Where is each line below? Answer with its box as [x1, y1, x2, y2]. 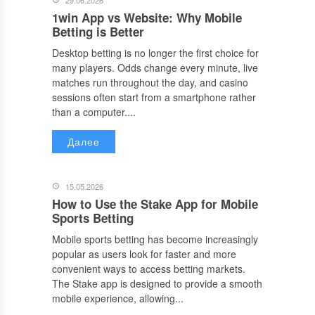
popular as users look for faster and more [52, 247, 236, 262]
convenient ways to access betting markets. [52, 262, 245, 276]
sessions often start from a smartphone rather [52, 90, 256, 105]
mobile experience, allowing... [52, 291, 184, 306]
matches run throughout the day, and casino [52, 75, 248, 90]
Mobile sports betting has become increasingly [52, 232, 258, 247]
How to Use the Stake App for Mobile [52, 195, 258, 213]
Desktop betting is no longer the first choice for [52, 46, 259, 60]
